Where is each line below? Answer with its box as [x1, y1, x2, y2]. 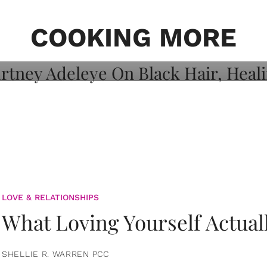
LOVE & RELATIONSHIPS [2, 192, 99, 202]
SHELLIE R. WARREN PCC [2, 249, 109, 259]
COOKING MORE [30, 22, 237, 53]
